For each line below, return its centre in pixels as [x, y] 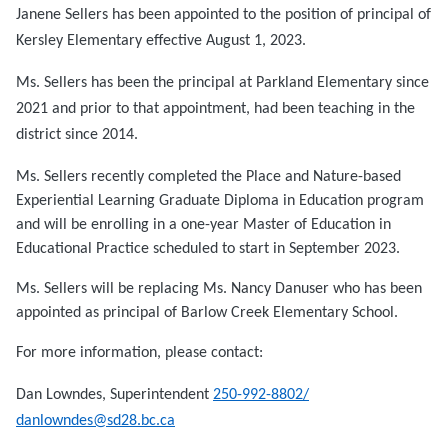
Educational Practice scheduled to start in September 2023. [208, 249]
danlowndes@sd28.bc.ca [95, 421]
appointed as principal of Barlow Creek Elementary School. [207, 313]
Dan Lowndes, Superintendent [114, 395]
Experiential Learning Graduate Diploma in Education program [220, 201]
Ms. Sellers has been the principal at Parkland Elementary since [222, 83]
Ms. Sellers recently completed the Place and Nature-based [208, 177]
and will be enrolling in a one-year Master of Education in [203, 225]
